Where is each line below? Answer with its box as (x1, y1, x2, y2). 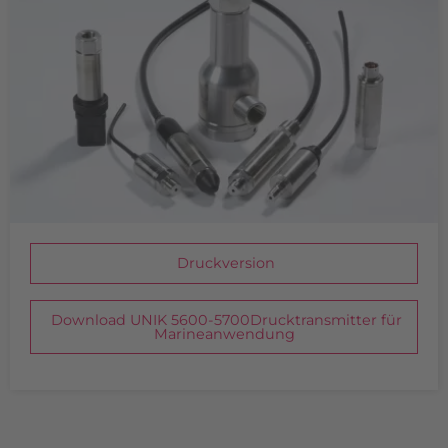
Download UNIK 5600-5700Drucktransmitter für (46, 310, 402, 329)
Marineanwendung (153, 324, 295, 343)
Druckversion (173, 254, 275, 273)
